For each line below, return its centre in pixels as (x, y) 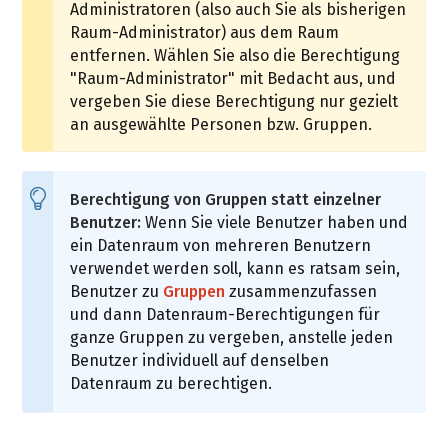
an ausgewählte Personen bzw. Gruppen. (221, 125)
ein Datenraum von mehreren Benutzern (221, 246)
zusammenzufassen (301, 292)
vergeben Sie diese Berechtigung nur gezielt (234, 102)
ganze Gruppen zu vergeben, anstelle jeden (232, 338)
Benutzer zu (117, 292)
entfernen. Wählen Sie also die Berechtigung (235, 56)
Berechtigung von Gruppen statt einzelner (226, 200)
